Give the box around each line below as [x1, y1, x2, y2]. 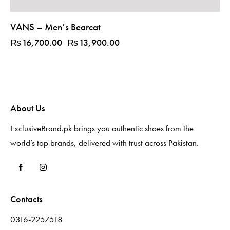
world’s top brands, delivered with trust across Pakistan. [10, 137, 199, 149]
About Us [10, 102, 45, 114]
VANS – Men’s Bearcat [10, 21, 101, 34]
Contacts [10, 193, 42, 205]
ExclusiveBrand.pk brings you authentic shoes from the [10, 123, 194, 135]
